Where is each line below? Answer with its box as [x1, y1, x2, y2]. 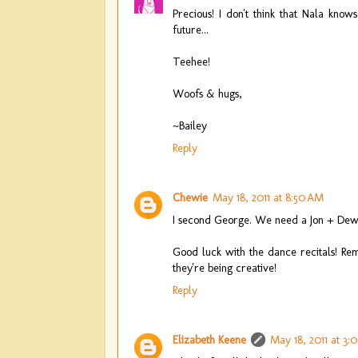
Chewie [173, 189, 208, 205]
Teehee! [173, 54, 210, 69]
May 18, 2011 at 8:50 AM [213, 189, 324, 205]
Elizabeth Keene [173, 332, 246, 347]
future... [173, 22, 209, 37]
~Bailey [173, 117, 207, 133]
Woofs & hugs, [173, 86, 242, 101]
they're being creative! [173, 260, 276, 275]
